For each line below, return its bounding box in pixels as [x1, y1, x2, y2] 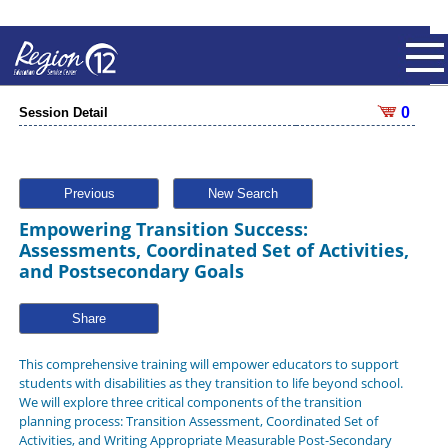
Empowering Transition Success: [19, 217, 308, 241]
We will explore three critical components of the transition [19, 393, 362, 411]
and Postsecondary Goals [19, 259, 244, 283]
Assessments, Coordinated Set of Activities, [19, 238, 409, 262]
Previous [63, 186, 115, 201]
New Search [208, 186, 278, 201]
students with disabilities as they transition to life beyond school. [19, 374, 403, 392]
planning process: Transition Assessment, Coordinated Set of [19, 412, 378, 430]
